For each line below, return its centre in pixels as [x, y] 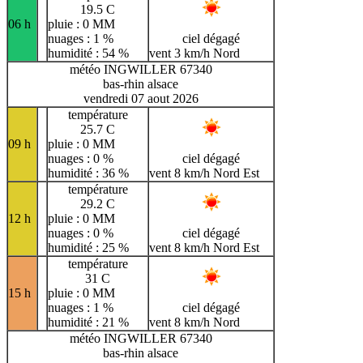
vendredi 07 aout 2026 [141, 98]
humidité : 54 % [88, 53]
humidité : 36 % [88, 173]
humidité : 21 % [88, 322]
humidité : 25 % [88, 247]
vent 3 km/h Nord [194, 53]
